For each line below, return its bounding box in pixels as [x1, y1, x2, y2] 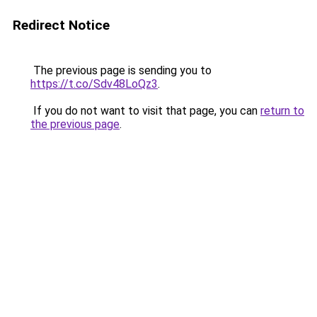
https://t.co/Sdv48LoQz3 [30, 77, 158, 91]
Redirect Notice [13, 17, 110, 33]
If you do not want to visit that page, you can [30, 104, 260, 117]
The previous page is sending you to [30, 64, 212, 77]
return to [260, 104, 304, 117]
